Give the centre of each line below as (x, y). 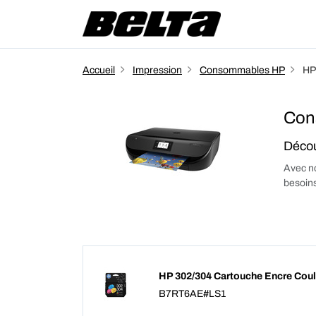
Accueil (99, 70)
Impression (157, 70)
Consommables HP (242, 70)
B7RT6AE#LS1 (193, 294)
